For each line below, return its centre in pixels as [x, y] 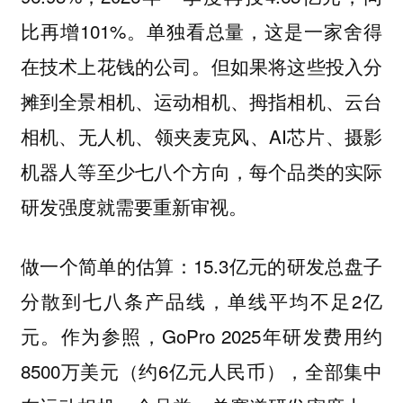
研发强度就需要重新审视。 [134, 206]
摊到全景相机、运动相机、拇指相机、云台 [201, 100]
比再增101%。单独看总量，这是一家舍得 [201, 30]
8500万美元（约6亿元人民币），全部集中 [201, 371]
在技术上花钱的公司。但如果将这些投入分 [201, 65]
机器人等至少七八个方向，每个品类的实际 [201, 170]
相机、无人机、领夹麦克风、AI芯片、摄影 [201, 135]
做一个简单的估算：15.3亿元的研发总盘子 [201, 266]
